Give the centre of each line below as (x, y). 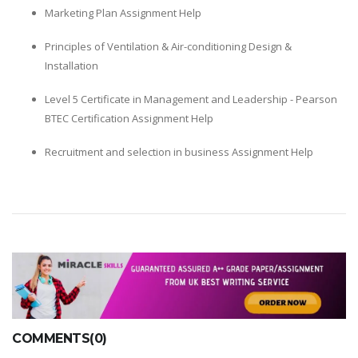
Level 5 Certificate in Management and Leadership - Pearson (191, 99)
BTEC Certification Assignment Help (129, 118)
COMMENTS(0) (60, 339)
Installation (72, 65)
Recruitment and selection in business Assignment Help (179, 151)
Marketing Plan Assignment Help (123, 12)
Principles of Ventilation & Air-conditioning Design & (168, 46)
